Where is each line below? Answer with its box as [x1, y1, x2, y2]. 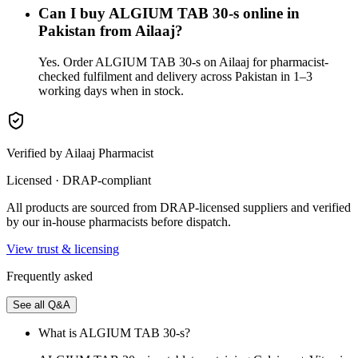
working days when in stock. [38, 83, 184, 97]
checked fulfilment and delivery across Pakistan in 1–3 [38, 69, 312, 83]
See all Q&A [13, 298, 70, 311]
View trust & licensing [6, 241, 119, 256]
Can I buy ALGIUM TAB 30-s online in [38, 4, 300, 22]
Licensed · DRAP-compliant [6, 173, 151, 187]
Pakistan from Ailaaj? [38, 22, 183, 39]
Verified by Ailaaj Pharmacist [6, 145, 153, 160]
